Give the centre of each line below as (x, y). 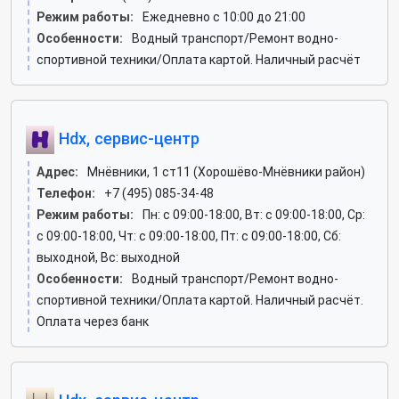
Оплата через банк (93, 322)
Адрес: (57, 172)
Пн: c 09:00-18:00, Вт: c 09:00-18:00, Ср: (254, 215)
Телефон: (66, 193)
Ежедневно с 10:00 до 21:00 (224, 17)
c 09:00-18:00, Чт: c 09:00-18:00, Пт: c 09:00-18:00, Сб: (189, 236)
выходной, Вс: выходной (108, 257)
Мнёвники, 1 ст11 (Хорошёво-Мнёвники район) (226, 172)
